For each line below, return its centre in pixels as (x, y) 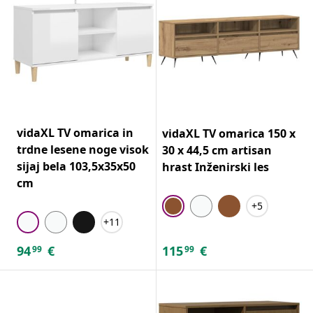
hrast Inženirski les (216, 167)
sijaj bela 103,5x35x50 (76, 166)
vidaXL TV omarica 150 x (229, 133)
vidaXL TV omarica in (75, 132)
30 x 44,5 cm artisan (217, 150)
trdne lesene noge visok (83, 149)
